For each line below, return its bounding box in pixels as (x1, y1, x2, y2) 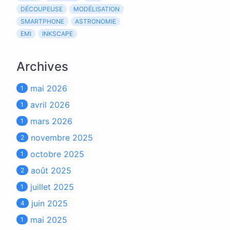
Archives (16, 59, 68, 74)
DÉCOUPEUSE (21, 5, 63, 13)
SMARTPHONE (21, 17, 64, 25)
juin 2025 (31, 198, 68, 208)
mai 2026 (30, 83, 67, 93)
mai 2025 (30, 215, 67, 225)
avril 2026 (30, 100, 70, 110)
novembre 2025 (31, 132, 93, 143)
